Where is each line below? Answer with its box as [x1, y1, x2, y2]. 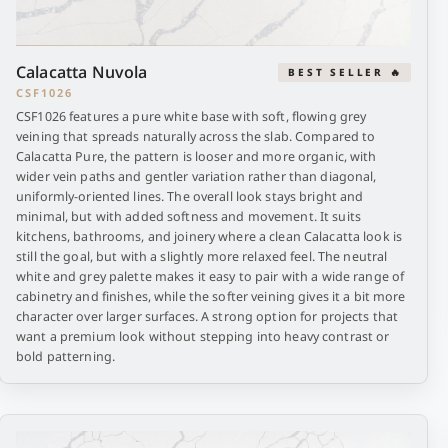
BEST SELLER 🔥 [288, 64, 403, 79]
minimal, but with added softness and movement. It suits [16, 208, 361, 225]
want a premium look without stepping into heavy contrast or [16, 328, 390, 345]
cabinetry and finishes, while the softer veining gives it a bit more [16, 288, 406, 305]
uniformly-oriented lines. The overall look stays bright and [16, 188, 364, 205]
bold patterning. [16, 348, 115, 365]
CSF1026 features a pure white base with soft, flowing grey [16, 108, 367, 125]
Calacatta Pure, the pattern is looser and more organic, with [16, 148, 377, 165]
